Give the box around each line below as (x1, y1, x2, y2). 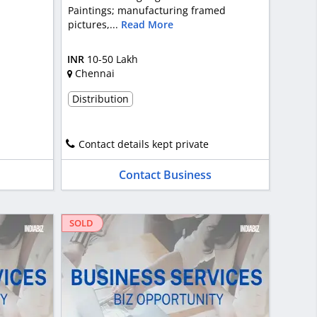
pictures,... (67, 18, 121, 32)
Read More (120, 18, 173, 32)
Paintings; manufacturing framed (67, 4, 226, 18)
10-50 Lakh (86, 52, 138, 66)
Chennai (74, 66, 115, 80)
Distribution (71, 92, 129, 106)
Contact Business (118, 167, 212, 183)
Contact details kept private (78, 137, 209, 151)
